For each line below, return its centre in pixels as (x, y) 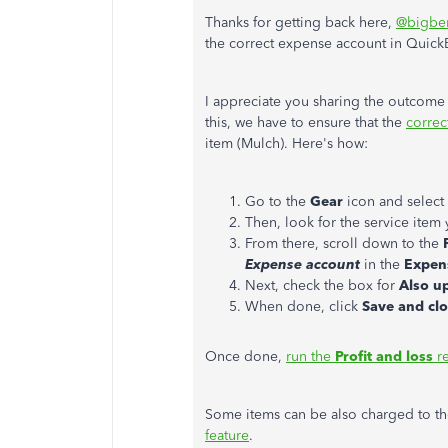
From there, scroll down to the (344, 243)
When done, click (301, 306)
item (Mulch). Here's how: (286, 143)
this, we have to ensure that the (305, 122)
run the (310, 356)
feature (227, 435)
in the (382, 264)
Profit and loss (384, 356)
